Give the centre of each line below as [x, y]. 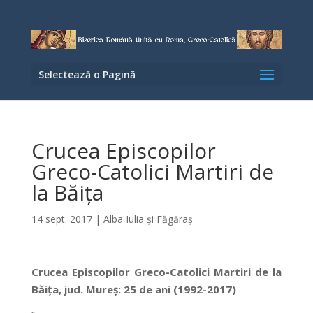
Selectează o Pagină [87, 75]
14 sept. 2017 [61, 219]
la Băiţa [67, 193]
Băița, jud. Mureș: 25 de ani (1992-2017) [133, 290]
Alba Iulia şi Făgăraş [148, 219]
